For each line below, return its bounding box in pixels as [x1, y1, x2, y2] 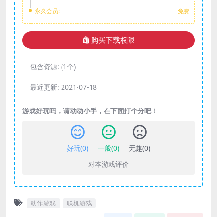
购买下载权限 [91, 36, 135, 44]
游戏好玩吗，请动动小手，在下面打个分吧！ [22, 106, 158, 115]
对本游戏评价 [88, 159, 129, 169]
